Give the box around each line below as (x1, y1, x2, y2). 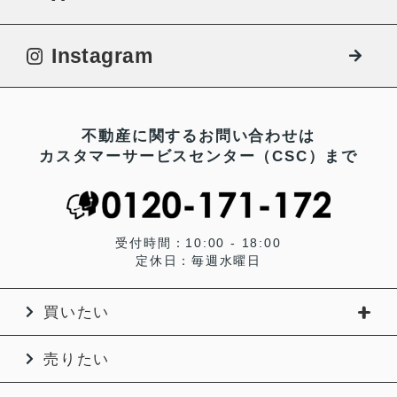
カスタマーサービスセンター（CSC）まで (39, 147, 358, 165)
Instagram (51, 44, 153, 68)
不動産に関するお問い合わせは (82, 127, 315, 144)
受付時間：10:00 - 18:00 (115, 235, 282, 250)
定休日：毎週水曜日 (135, 253, 262, 268)
